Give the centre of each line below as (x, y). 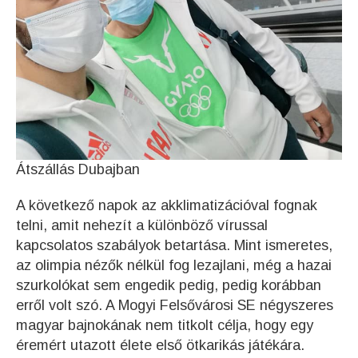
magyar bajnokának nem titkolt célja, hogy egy (165, 325)
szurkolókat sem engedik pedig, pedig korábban (169, 285)
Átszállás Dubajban (78, 169)
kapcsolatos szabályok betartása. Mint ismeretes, (174, 245)
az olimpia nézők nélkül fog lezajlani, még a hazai (174, 265)
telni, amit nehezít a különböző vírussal (142, 225)
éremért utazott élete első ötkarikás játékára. (160, 345)
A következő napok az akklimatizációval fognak (167, 205)
